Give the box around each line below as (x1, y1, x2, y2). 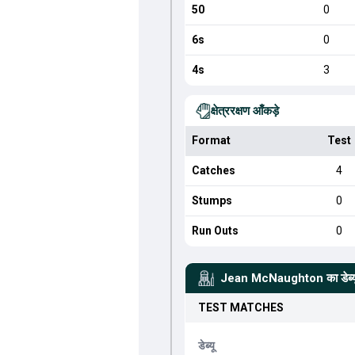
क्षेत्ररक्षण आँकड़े (210, 104, 279, 118)
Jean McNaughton (219, 271, 323, 285)
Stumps (191, 194, 232, 207)
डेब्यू (197, 338, 215, 352)
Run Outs (191, 224, 239, 237)
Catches (191, 164, 235, 177)
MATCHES (227, 301, 284, 314)
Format (191, 134, 231, 147)
